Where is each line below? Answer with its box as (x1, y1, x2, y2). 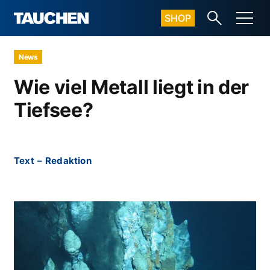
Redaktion (45, 155, 92, 166)
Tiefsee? (14, 98, 93, 122)
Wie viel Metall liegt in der (14, 75, 250, 99)
